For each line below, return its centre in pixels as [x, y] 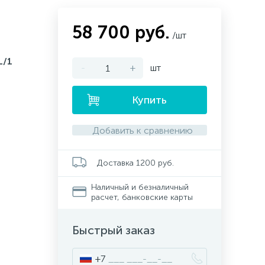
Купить [149, 100]
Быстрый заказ [114, 230]
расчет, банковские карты [142, 197]
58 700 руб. [121, 33]
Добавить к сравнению [142, 130]
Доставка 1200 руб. [135, 163]
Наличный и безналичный [140, 187]
